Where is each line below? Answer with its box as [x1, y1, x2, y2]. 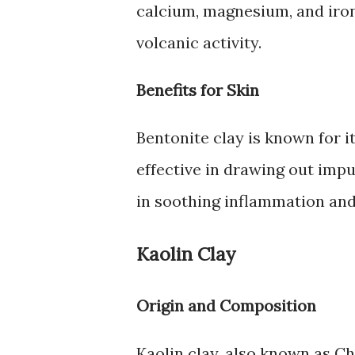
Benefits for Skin [136, 79, 259, 100]
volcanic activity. [136, 32, 261, 52]
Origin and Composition [136, 296, 316, 316]
